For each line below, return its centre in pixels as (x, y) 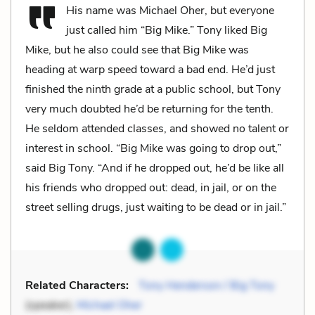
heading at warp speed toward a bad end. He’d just (150, 69)
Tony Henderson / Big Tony (206, 285)
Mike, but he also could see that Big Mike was (137, 50)
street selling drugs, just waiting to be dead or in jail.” (156, 207)
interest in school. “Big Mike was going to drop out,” (153, 148)
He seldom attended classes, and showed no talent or (157, 128)
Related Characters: (77, 285)
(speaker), (51, 305)
